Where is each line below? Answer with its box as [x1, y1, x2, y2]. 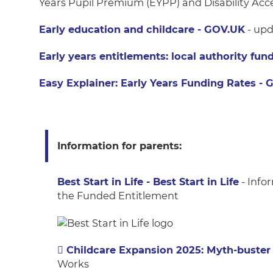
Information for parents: [57, 139, 182, 152]
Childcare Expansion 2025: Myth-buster [66, 243, 271, 256]
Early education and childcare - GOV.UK [39, 23, 245, 35]
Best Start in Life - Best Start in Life [57, 175, 239, 188]
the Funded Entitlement [57, 189, 179, 202]
